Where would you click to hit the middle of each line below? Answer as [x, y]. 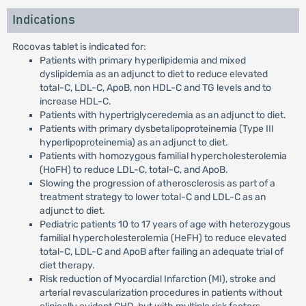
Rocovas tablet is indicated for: [79, 47]
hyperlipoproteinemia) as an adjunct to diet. [134, 142]
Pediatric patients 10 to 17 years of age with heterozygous [165, 224]
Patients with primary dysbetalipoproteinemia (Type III [156, 129]
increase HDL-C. [75, 101]
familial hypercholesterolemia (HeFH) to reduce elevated [163, 238]
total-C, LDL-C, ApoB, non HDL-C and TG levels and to [155, 88]
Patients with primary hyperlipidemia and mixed [142, 60]
